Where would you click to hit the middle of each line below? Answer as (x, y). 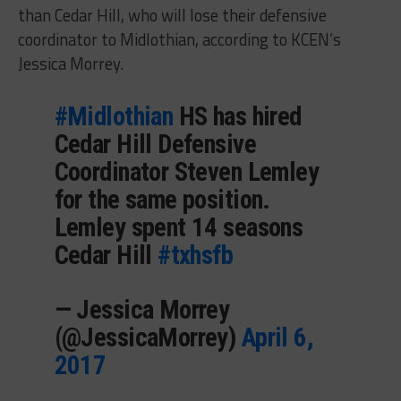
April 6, (277, 337)
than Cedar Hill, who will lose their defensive (172, 15)
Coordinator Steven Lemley (187, 171)
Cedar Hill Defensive (155, 144)
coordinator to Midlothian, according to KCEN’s (179, 39)
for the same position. (162, 199)
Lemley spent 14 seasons (179, 227)
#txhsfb (196, 255)
